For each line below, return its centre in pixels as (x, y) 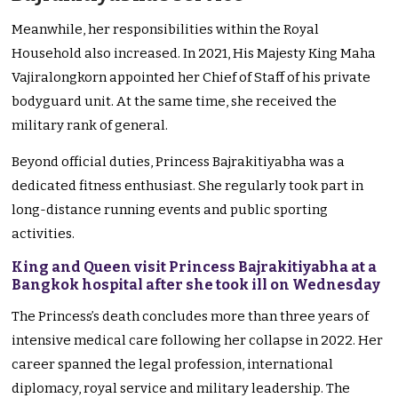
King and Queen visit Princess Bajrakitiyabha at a (195, 267)
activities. (44, 234)
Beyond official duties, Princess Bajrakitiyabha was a (179, 162)
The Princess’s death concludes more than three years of (191, 317)
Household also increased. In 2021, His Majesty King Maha (194, 54)
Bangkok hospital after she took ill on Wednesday (196, 285)
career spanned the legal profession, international (173, 365)
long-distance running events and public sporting (170, 210)
